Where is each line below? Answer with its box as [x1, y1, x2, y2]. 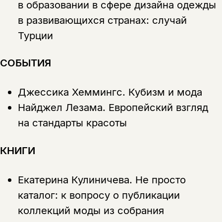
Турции [17, 29, 53, 42]
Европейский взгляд [108, 101, 208, 114]
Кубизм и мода [128, 86, 202, 99]
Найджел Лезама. [17, 101, 109, 114]
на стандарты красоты [17, 116, 127, 129]
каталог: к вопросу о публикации [17, 188, 180, 201]
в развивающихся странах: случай [17, 13, 187, 26]
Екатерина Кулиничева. [17, 173, 135, 186]
